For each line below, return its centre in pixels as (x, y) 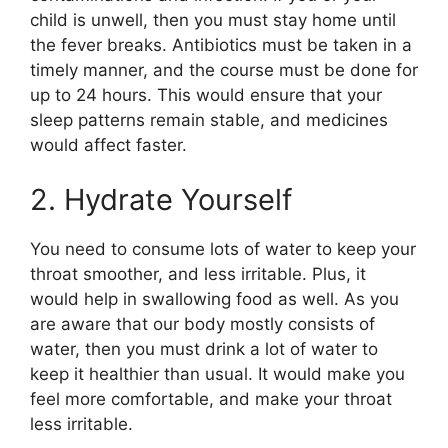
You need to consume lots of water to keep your (223, 249)
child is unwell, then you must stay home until (213, 19)
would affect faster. (108, 144)
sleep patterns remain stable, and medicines (209, 119)
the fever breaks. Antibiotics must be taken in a (221, 44)
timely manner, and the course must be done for (224, 69)
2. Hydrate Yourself (161, 200)
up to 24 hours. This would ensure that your (206, 94)
